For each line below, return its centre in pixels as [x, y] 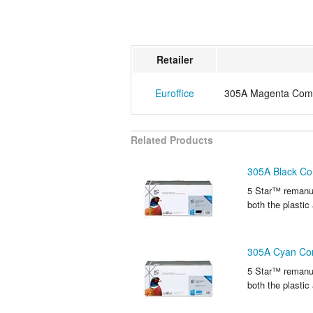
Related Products [172, 140]
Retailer [174, 59]
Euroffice [174, 93]
